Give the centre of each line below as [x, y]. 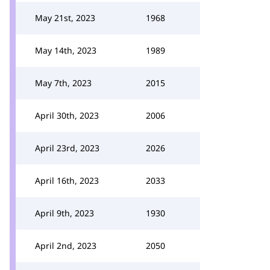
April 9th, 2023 [64, 213]
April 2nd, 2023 [66, 246]
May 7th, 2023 [63, 83]
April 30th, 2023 [67, 115]
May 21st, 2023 [65, 18]
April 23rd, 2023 [67, 148]
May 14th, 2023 [66, 50]
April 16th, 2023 [67, 181]
